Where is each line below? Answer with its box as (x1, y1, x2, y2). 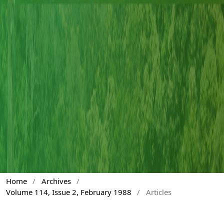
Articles (145, 187, 171, 197)
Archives (41, 176, 71, 186)
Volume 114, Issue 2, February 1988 (6, 187, 131, 197)
